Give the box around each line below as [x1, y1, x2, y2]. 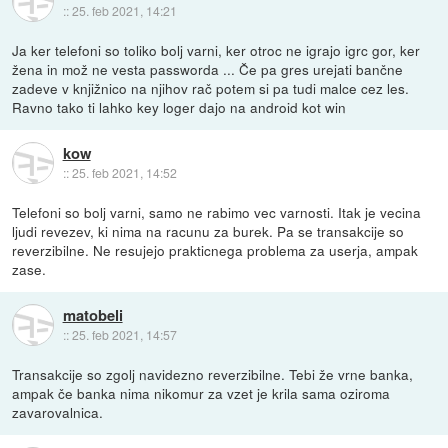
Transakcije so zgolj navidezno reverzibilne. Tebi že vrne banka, [12, 364, 414, 385]
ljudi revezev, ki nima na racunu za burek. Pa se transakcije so [12, 221, 405, 242]
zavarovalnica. [12, 402, 104, 423]
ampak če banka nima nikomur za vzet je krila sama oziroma [12, 383, 391, 404]
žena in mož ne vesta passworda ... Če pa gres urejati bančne [12, 59, 404, 80]
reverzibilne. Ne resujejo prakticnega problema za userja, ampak [12, 240, 419, 261]
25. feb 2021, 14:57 [71, 325, 177, 343]
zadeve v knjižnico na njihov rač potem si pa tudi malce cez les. [12, 78, 410, 99]
